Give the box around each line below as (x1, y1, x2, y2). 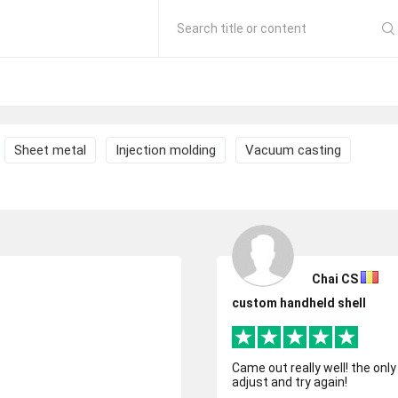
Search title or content (177, 21, 306, 36)
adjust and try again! (232, 375, 347, 389)
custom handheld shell (232, 296, 366, 310)
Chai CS (312, 272, 358, 286)
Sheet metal (14, 142, 86, 158)
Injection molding (115, 142, 216, 158)
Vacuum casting (245, 142, 341, 158)
